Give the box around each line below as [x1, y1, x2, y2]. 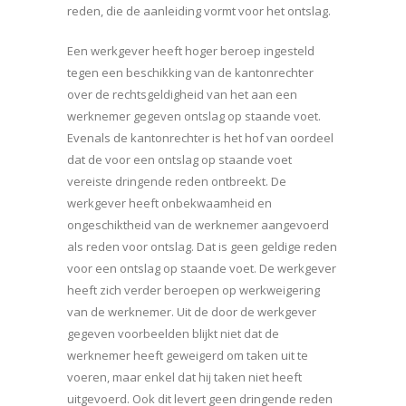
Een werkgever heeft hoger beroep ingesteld [67, 43, 314, 60]
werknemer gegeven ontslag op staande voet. [67, 108, 321, 125]
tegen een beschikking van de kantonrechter [67, 64, 314, 82]
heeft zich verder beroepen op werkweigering [67, 282, 320, 299]
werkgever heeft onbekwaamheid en [67, 195, 272, 212]
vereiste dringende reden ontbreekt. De [67, 173, 286, 190]
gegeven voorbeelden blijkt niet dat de [67, 325, 279, 343]
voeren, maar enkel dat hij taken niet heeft [67, 369, 302, 386]
